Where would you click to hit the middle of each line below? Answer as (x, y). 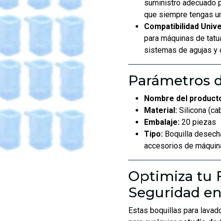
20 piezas (198, 122)
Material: (161, 110)
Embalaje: (162, 122)
